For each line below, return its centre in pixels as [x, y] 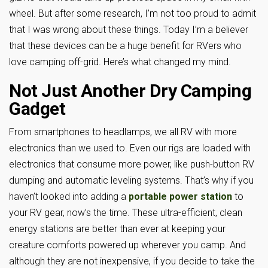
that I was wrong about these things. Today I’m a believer [129, 29]
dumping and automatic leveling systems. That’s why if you [131, 180]
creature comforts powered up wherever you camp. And [127, 245]
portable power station [180, 196]
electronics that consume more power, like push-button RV [132, 164]
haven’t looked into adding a [69, 196]
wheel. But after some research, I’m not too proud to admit [133, 13]
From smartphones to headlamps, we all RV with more [123, 132]
